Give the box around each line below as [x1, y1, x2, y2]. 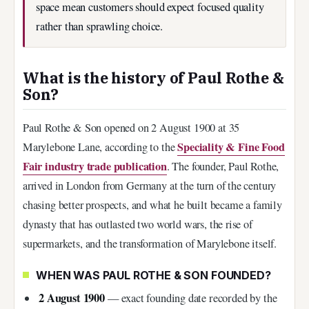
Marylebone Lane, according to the [23, 139, 178, 154]
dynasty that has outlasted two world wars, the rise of [23, 216, 252, 232]
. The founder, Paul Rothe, [166, 158, 279, 174]
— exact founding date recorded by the [104, 290, 277, 306]
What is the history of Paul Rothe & [23, 68, 284, 88]
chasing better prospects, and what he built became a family [23, 197, 282, 212]
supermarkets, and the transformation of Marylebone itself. [23, 235, 277, 251]
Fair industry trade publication [23, 157, 167, 175]
